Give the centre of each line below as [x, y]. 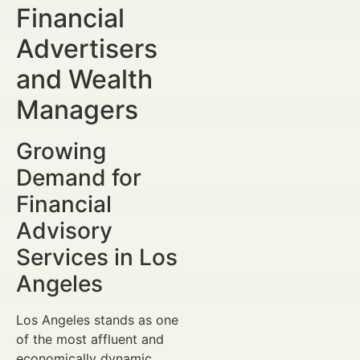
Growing [61, 151]
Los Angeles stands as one [97, 320]
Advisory [64, 231]
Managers [77, 110]
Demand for [79, 178]
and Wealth [84, 80]
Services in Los [97, 258]
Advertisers [87, 49]
